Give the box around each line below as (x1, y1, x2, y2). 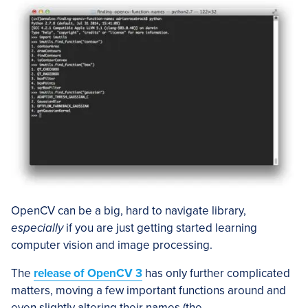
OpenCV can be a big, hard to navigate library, (11, 203, 246, 219)
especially (11, 221, 63, 236)
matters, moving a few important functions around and (11, 283, 286, 298)
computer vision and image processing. (11, 238, 212, 253)
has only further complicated (142, 266, 290, 281)
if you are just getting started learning (63, 221, 257, 236)
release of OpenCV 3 (34, 266, 142, 281)
